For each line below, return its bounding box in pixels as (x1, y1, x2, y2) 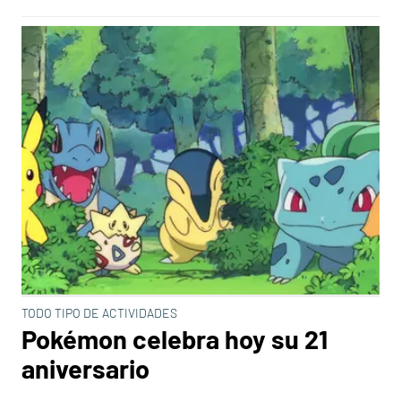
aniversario (21, 353, 149, 384)
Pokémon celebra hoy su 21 (21, 323, 328, 354)
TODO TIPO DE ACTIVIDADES (21, 305, 177, 320)
